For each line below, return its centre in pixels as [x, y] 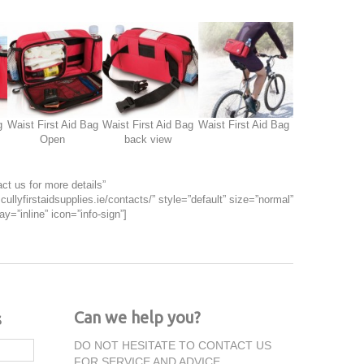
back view [148, 139]
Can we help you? [137, 317]
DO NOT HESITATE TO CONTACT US [173, 345]
